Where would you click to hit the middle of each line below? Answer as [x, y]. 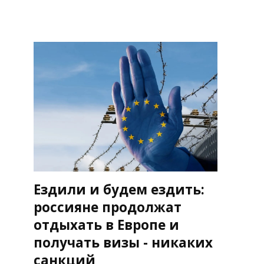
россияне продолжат [107, 207]
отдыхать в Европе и [106, 225]
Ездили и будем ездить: [119, 189]
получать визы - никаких [123, 242]
